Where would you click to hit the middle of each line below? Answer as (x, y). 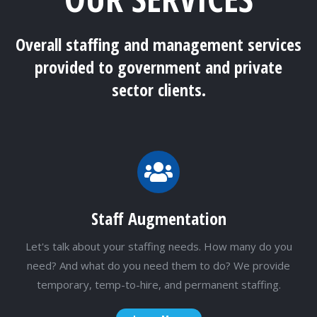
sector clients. (158, 90)
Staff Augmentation (158, 218)
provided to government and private (158, 67)
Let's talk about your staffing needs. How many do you (158, 246)
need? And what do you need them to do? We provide (158, 265)
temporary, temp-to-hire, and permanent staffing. (158, 284)
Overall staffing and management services (158, 44)
